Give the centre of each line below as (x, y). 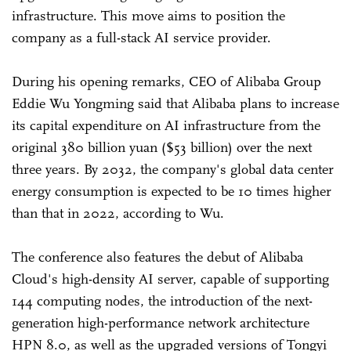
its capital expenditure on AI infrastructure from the (166, 125)
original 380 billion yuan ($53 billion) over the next (162, 147)
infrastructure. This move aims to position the (148, 15)
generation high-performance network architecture (161, 322)
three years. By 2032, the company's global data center (173, 169)
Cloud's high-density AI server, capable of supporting (170, 279)
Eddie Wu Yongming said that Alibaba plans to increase (175, 103)
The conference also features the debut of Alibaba (157, 257)
